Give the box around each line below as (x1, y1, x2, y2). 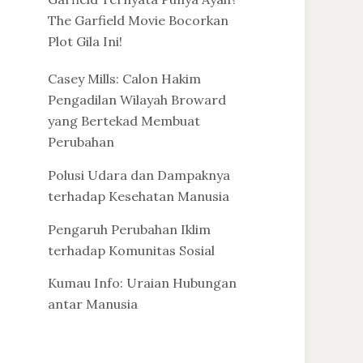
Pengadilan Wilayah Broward (47, 91, 226, 108)
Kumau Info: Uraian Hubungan (47, 275, 237, 292)
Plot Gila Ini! (47, 32, 122, 49)
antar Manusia (47, 296, 138, 313)
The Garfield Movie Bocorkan (47, 11, 228, 28)
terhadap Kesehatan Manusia (47, 187, 229, 204)
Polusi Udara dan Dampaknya (47, 166, 230, 183)
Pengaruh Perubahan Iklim (47, 220, 211, 237)
